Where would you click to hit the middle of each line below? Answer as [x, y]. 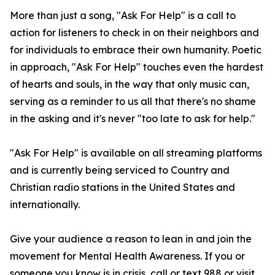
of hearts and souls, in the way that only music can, [130, 84]
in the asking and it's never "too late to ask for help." [133, 119]
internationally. [45, 205]
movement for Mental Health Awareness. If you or [127, 256]
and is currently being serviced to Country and [120, 170]
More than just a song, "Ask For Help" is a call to [123, 16]
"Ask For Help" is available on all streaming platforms [136, 153]
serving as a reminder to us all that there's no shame [133, 102]
